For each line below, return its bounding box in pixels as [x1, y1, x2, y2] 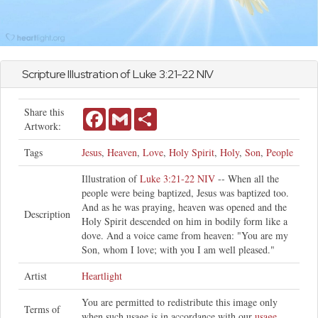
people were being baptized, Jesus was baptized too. [82, 186, 289, 200]
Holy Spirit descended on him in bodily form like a [82, 214, 287, 229]
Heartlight [82, 269, 122, 283]
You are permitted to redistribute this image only [82, 295, 278, 309]
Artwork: [24, 119, 61, 133]
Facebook [106, 106, 144, 121]
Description [24, 207, 70, 221]
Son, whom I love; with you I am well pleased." [82, 243, 275, 257]
